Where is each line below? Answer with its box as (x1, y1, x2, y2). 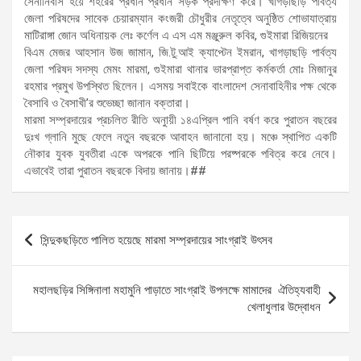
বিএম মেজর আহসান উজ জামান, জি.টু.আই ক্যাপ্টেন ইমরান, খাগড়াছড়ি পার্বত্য (24, 45, 337, 60)
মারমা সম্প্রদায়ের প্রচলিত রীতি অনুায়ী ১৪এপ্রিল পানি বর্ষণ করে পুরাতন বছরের (24, 113, 337, 128)
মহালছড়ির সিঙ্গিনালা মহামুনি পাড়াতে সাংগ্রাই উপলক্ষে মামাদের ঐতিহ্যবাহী (33, 283, 321, 298)
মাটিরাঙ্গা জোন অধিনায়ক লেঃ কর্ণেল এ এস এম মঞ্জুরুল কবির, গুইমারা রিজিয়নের (24, 28, 328, 44)
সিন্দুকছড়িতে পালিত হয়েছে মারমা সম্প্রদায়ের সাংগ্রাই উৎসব (40, 233, 272, 248)
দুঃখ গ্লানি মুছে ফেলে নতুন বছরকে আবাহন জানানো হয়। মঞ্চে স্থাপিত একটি (24, 130, 337, 145)
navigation (11, 242, 106, 266)
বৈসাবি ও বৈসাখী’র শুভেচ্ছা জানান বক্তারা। (24, 96, 190, 111)
